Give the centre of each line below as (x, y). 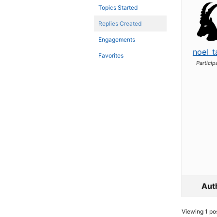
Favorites (111, 55)
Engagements (117, 39)
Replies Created (120, 23)
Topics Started (118, 8)
